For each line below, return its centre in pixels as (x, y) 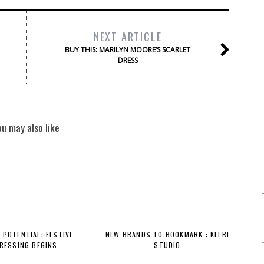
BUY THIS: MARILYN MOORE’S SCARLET (128, 50)
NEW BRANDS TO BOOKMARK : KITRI (167, 234)
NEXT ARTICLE (128, 37)
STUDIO (167, 245)
